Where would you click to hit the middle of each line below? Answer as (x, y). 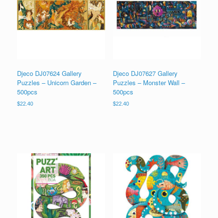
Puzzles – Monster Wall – (149, 83)
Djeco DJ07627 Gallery (145, 73)
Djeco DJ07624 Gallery (49, 73)
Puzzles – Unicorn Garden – (57, 83)
